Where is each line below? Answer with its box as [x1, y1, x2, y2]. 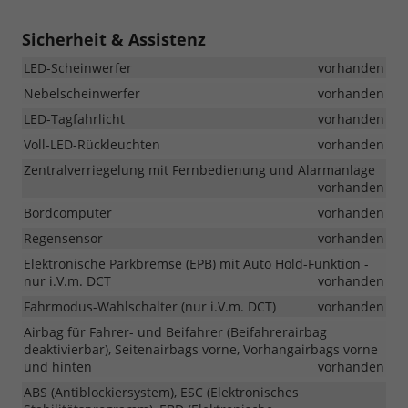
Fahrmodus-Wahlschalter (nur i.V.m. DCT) [24, 297, 276, 315]
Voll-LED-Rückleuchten [24, 135, 160, 153]
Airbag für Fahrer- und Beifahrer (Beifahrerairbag [24, 322, 327, 341]
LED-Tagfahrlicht [24, 109, 125, 127]
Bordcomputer [24, 203, 112, 221]
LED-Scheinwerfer [24, 58, 132, 76]
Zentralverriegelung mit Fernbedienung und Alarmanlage [24, 160, 375, 178]
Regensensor [24, 229, 103, 247]
